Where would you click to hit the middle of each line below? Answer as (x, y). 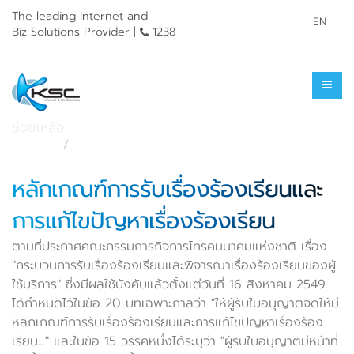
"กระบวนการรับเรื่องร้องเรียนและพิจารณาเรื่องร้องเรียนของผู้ (174, 265)
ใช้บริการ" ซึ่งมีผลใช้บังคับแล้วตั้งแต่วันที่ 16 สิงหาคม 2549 (169, 284)
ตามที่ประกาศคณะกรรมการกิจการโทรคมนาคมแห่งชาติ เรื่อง (169, 247)
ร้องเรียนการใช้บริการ (142, 102)
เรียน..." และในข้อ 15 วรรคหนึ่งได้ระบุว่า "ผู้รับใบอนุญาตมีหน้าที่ (175, 341)
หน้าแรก (33, 145)
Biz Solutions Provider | (76, 32)
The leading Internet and (80, 16)
